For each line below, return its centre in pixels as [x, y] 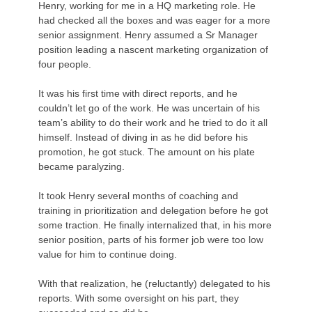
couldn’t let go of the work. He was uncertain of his [149, 108]
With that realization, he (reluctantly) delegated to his [155, 283]
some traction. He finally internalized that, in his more [155, 225]
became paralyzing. [82, 166]
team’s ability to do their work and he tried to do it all [153, 122]
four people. [65, 64]
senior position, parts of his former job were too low [151, 239]
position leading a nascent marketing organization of [154, 49]
